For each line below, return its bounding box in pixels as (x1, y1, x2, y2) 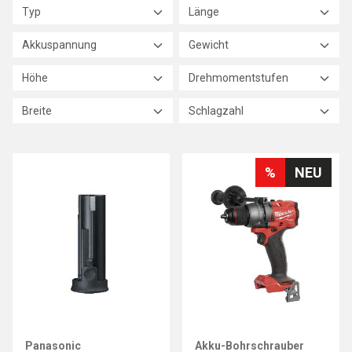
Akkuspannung (22, 38, 97, 51)
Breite (22, 104, 52, 117)
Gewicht (189, 38, 229, 51)
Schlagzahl (189, 104, 244, 117)
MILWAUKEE (194, 321, 264, 335)
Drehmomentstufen (189, 71, 288, 84)
